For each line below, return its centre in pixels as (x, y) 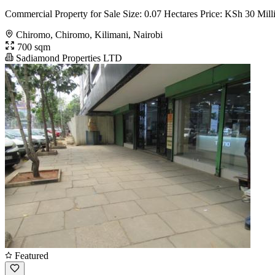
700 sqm (33, 47)
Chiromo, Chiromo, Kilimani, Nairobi (89, 34)
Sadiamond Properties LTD (68, 58)
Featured (30, 255)
